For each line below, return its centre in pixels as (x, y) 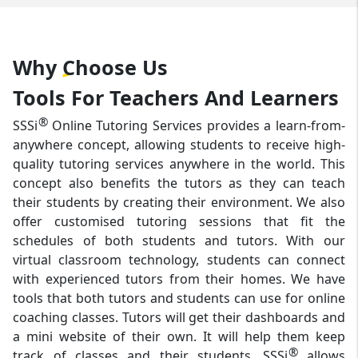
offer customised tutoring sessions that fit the (179, 222)
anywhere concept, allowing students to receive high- (179, 145)
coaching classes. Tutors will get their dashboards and (179, 318)
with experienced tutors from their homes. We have (179, 279)
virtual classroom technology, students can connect (179, 260)
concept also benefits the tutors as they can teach (179, 183)
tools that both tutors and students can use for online (179, 298)
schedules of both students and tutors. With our (179, 241)
